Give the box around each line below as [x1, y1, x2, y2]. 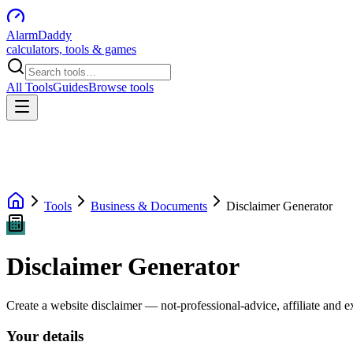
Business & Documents [91, 199, 207, 213]
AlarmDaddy [6, 28, 72, 42]
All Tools [6, 80, 53, 94]
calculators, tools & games [6, 43, 136, 56]
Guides [53, 80, 88, 94]
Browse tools [88, 80, 154, 94]
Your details [6, 327, 84, 344]
